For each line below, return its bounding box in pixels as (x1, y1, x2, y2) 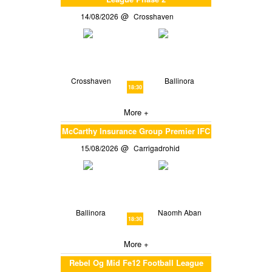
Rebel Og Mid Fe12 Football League (69, 257, 203, 269)
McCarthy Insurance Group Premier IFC (62, 125, 210, 137)
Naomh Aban (157, 207, 202, 218)
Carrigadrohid (134, 143, 184, 154)
